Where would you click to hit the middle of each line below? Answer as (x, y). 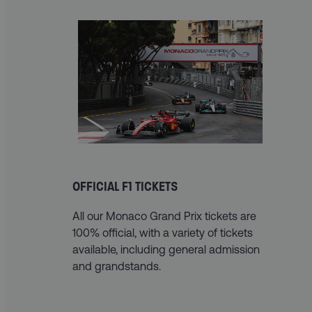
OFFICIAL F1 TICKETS (125, 187)
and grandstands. (117, 266)
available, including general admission (166, 250)
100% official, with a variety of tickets (163, 233)
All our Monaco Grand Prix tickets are (164, 216)
